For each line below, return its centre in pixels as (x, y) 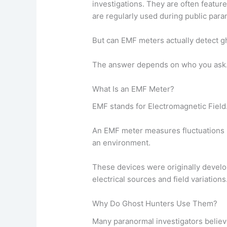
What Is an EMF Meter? (134, 89)
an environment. (122, 143)
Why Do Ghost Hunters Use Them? (155, 204)
